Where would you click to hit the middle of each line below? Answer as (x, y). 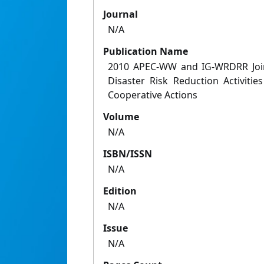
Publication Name (146, 52)
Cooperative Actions (153, 95)
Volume (121, 117)
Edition (120, 191)
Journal (121, 14)
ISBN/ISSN (128, 154)
